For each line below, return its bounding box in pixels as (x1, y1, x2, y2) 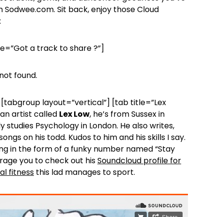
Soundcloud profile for (97, 155, 181, 166)
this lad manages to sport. (34, 167, 135, 178)
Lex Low (59, 108, 90, 120)
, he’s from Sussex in (90, 108, 165, 120)
